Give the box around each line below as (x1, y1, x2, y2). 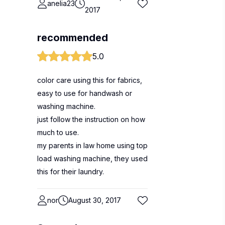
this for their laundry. (37, 167, 104, 176)
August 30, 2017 (68, 196, 121, 204)
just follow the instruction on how (37, 115, 145, 124)
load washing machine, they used (37, 154, 148, 163)
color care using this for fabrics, (37, 76, 142, 84)
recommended (37, 32, 108, 44)
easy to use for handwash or (37, 89, 132, 97)
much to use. (37, 128, 79, 137)
